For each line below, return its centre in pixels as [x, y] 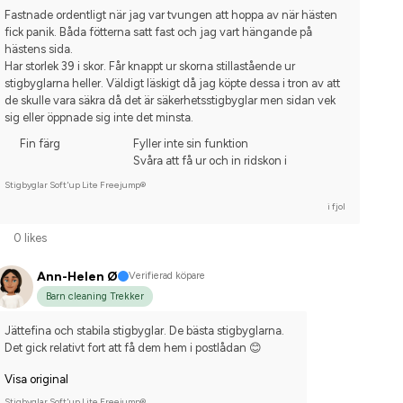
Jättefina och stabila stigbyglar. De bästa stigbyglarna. [145, 330]
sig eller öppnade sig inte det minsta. [99, 118]
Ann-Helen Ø [77, 276]
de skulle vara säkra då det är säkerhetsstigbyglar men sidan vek [170, 101]
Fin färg [40, 144]
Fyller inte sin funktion [191, 144]
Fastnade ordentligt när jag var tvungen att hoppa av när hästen [170, 15]
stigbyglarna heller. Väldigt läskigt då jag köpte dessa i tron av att [172, 84]
